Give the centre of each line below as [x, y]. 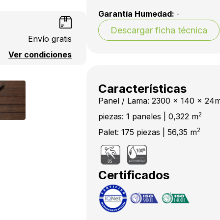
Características [142, 89]
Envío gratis [50, 39]
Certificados [134, 175]
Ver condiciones [40, 55]
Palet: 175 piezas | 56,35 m [148, 132]
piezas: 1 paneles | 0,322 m [148, 116]
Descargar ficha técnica [159, 30]
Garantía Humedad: [137, 14]
